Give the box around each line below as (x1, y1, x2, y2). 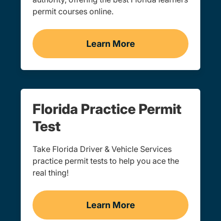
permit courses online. (33, 6, 113, 16)
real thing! (33, 168, 69, 178)
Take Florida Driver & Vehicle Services (33, 144, 172, 154)
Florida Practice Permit (33, 101, 182, 117)
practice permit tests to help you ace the (33, 156, 179, 166)
